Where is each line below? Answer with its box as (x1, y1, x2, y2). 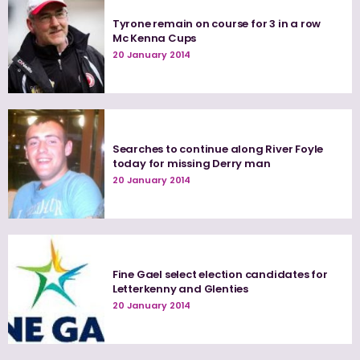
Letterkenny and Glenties (112, 280, 249, 297)
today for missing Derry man (112, 156, 271, 172)
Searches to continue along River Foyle (112, 141, 324, 157)
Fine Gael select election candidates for (112, 266, 328, 282)
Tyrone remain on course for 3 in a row (112, 16, 321, 32)
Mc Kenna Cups (112, 31, 197, 47)
